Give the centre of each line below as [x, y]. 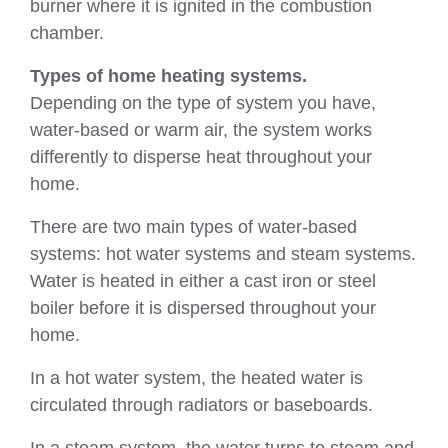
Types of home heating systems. [168, 75]
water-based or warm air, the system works [201, 129]
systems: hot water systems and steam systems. [223, 253]
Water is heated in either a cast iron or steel [203, 280]
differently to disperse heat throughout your [201, 156]
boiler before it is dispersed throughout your [203, 307]
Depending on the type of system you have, [203, 102]
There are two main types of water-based [193, 226]
